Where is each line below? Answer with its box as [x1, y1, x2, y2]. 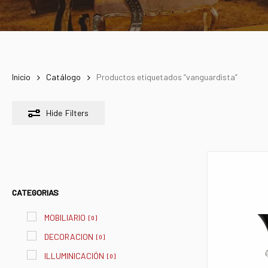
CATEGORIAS [12, 187, 59, 198]
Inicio [12, 72, 31, 83]
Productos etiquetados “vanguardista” [96, 72, 237, 83]
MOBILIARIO [44, 212, 86, 223]
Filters [65, 108, 89, 118]
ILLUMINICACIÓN [44, 251, 104, 261]
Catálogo [46, 72, 81, 83]
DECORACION [44, 232, 93, 242]
